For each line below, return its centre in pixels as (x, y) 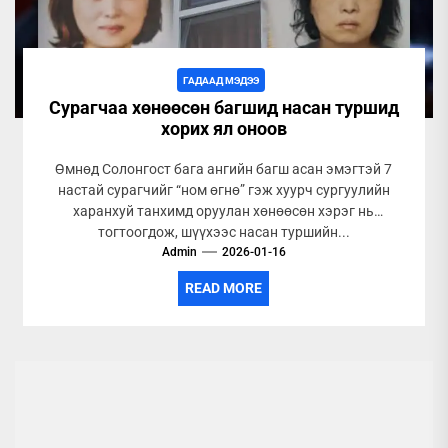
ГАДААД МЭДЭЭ (221, 80)
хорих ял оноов (223, 128)
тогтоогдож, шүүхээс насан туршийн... (223, 232)
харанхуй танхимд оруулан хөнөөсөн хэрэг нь (224, 211)
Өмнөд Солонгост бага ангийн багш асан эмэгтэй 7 (224, 169)
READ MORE (224, 288)
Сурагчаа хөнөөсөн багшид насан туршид (223, 107)
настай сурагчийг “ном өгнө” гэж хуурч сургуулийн (223, 190)
